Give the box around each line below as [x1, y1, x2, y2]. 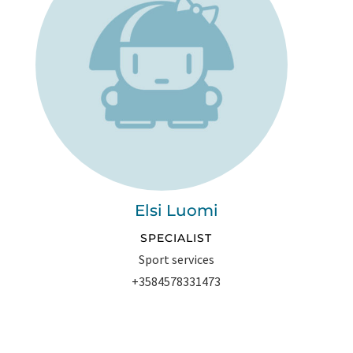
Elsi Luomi [134, 201, 218, 221]
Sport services [138, 251, 214, 268]
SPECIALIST [140, 231, 213, 246]
